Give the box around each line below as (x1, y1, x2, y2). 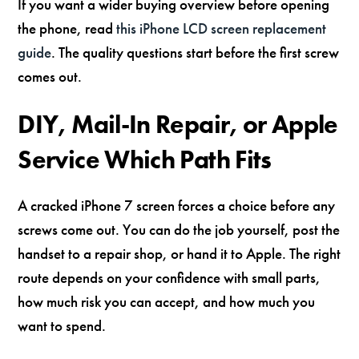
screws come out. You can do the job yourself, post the (18, 219, 341, 240)
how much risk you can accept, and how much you (18, 291, 316, 312)
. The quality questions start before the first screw (51, 42, 340, 63)
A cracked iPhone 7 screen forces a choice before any (18, 195, 336, 216)
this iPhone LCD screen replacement (116, 18, 327, 39)
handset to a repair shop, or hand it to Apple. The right (18, 243, 341, 264)
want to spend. (18, 315, 107, 336)
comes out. (18, 67, 83, 87)
